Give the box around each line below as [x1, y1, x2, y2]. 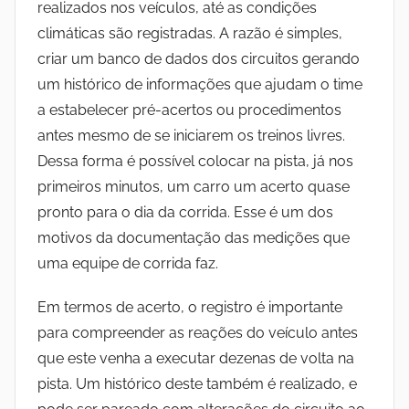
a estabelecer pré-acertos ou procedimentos [37, 100, 341, 119]
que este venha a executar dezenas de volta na [37, 349, 354, 367]
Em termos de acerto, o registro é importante [37, 298, 342, 316]
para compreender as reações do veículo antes [37, 323, 358, 341]
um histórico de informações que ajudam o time [37, 75, 362, 93]
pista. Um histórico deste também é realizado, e [37, 374, 357, 393]
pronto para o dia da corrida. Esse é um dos [37, 203, 333, 221]
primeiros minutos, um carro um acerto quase [37, 177, 350, 195]
